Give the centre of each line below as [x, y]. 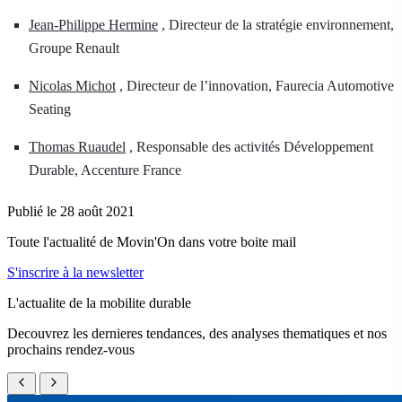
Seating [50, 109]
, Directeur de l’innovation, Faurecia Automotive [255, 86]
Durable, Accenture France [105, 170]
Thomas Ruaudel [77, 147]
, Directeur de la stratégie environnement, [276, 25]
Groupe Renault [74, 48]
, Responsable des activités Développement [249, 147]
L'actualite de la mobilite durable [99, 303]
